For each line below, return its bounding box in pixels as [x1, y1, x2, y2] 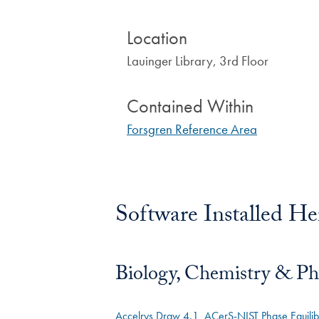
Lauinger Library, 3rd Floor [127, 51, 268, 70]
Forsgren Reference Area [127, 120, 257, 138]
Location [127, 26, 187, 50]
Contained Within [127, 94, 253, 118]
